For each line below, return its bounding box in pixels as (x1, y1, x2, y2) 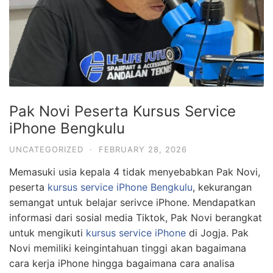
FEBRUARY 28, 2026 (99, 144, 187, 154)
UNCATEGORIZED (9, 144, 83, 154)
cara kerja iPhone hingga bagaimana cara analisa (9, 257, 235, 269)
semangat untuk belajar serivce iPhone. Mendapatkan (9, 196, 255, 208)
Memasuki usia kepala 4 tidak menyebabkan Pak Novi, (9, 165, 260, 178)
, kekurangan (193, 180, 252, 193)
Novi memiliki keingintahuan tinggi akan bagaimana (9, 241, 246, 254)
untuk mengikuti (9, 226, 86, 239)
